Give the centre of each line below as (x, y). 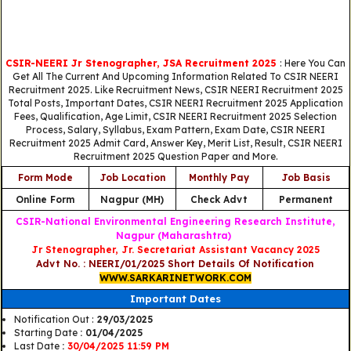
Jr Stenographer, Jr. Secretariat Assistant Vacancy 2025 (175, 250)
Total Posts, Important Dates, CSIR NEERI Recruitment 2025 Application (175, 103)
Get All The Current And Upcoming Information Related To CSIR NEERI (175, 76)
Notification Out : (54, 320)
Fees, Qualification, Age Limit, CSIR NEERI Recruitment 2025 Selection (175, 116)
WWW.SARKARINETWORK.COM (175, 278)
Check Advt (219, 200)
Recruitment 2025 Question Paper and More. (175, 156)
